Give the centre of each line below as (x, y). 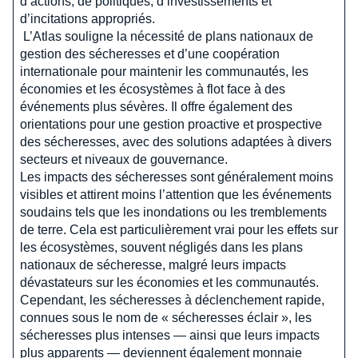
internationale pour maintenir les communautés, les (164, 72)
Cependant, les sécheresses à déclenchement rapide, (172, 300)
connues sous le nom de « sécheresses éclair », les (166, 318)
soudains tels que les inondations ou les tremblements (173, 213)
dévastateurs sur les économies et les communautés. (169, 283)
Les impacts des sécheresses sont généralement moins (177, 177)
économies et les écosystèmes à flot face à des (153, 89)
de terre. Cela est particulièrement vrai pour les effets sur (179, 230)
